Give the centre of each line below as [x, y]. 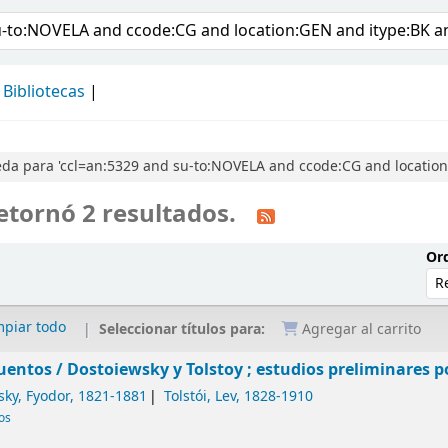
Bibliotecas [44, 92]
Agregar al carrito [360, 330]
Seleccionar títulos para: [184, 329]
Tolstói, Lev [200, 397]
